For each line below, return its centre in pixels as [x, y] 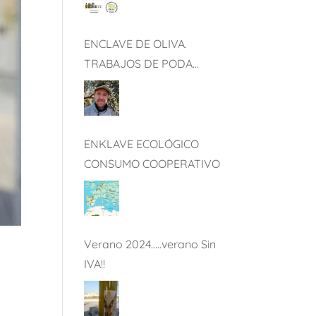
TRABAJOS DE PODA [139, 63]
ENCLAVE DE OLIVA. [136, 44]
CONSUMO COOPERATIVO [152, 164]
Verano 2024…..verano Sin [150, 244]
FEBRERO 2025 [124, 83]
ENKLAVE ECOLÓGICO [142, 144]
